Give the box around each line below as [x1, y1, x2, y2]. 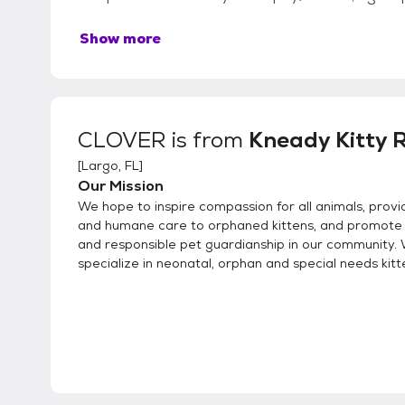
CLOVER [78, 126, 166, 154]
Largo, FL [81, 157, 139, 174]
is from [166, 126, 249, 154]
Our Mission [78, 176, 164, 195]
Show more [80, 29, 161, 48]
